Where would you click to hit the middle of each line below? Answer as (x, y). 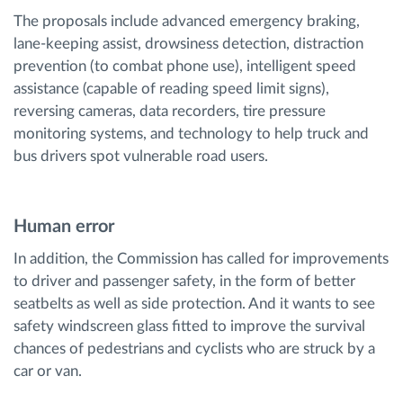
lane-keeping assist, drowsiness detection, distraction (188, 43)
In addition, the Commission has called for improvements (201, 259)
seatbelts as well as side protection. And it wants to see (194, 304)
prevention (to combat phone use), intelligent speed (185, 66)
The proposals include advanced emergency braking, (187, 21)
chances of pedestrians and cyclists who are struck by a (194, 349)
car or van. (48, 372)
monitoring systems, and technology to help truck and (191, 133)
